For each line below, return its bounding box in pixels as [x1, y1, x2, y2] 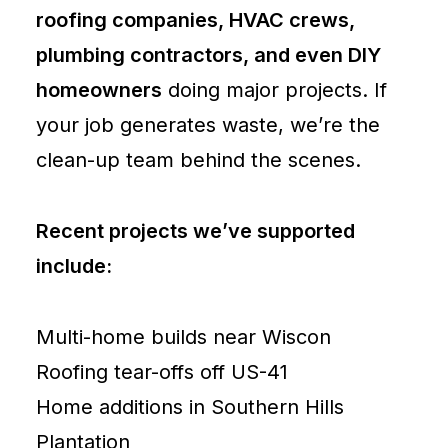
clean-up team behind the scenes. [36, 148, 361, 172]
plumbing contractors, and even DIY [36, 43, 381, 67]
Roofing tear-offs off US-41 [36, 360, 288, 384]
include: [36, 254, 112, 278]
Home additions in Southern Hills [36, 395, 344, 419]
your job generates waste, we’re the [36, 113, 380, 137]
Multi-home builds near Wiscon [36, 325, 331, 349]
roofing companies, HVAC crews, [36, 8, 355, 32]
